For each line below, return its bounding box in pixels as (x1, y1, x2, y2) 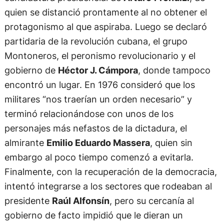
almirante (4, 137, 46, 148)
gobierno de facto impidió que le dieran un (4, 209, 183, 221)
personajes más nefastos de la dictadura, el (4, 122, 187, 134)
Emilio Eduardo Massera (46, 137, 150, 148)
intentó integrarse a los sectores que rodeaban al (4, 180, 212, 192)
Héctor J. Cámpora (57, 64, 138, 76)
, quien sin (149, 137, 192, 148)
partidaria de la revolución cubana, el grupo (4, 35, 187, 47)
